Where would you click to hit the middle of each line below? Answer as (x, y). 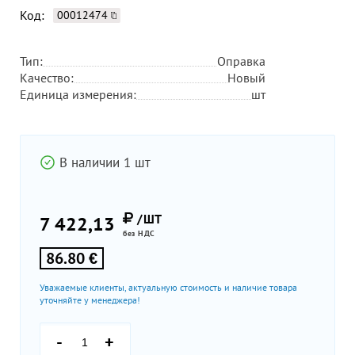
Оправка (241, 61)
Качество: (47, 78)
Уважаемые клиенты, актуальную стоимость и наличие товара (168, 288)
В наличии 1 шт (105, 163)
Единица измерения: (78, 95)
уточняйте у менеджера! (90, 300)
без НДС (139, 234)
